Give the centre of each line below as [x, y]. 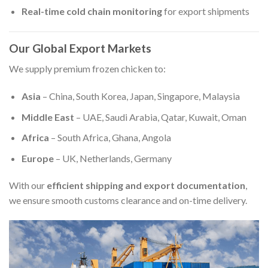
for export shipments [205, 11]
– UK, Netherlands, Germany [112, 158]
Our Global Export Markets [80, 48]
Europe [37, 158]
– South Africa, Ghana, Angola [110, 138]
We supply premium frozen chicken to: [87, 69]
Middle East [48, 117]
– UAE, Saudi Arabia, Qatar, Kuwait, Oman [160, 117]
